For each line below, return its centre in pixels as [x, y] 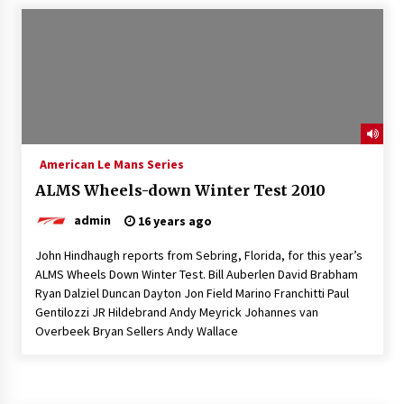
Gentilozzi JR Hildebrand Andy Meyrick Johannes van [176, 312]
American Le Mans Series [111, 164]
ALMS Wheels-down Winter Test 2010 [180, 190]
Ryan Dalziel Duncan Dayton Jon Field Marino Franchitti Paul [192, 293]
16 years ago [173, 220]
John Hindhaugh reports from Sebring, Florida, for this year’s [198, 255]
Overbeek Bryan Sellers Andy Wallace [136, 331]
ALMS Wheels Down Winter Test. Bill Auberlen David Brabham [196, 274]
